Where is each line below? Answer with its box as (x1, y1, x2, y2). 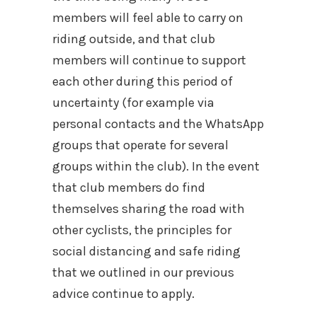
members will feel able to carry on (52, 9, 243, 25)
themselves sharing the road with (52, 200, 245, 217)
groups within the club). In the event (52, 158, 260, 174)
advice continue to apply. (52, 285, 195, 301)
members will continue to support (52, 52, 246, 68)
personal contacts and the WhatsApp (52, 115, 264, 132)
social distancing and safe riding (52, 243, 241, 259)
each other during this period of (52, 73, 233, 89)
